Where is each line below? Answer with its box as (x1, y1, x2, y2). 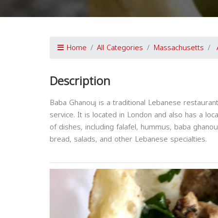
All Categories (97, 41, 143, 55)
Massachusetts (153, 41, 204, 55)
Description (50, 70, 110, 93)
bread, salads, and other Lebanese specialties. (50, 132, 209, 146)
